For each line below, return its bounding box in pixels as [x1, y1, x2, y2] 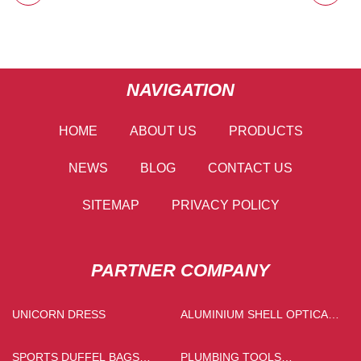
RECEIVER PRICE [180, 326, 274, 339]
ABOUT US [129, 123, 197, 138]
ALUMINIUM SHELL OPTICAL [180, 307, 334, 321]
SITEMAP [81, 197, 139, 212]
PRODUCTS [228, 123, 303, 138]
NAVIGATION [127, 79, 234, 100]
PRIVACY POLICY [171, 197, 280, 212]
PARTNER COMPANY [91, 259, 270, 280]
